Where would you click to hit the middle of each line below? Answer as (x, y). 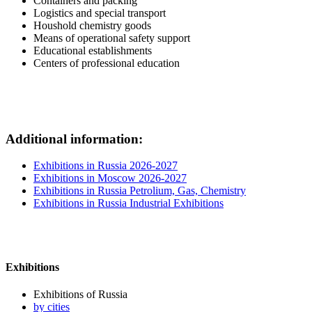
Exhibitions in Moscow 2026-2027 (110, 178)
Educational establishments (93, 50)
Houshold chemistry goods (92, 25)
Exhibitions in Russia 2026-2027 (106, 166)
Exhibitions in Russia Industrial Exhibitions (128, 203)
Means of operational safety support (112, 38)
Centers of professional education (107, 63)
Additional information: (74, 139)
